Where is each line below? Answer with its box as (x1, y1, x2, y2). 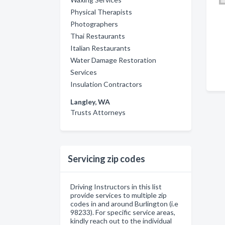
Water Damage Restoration (70, 56, 156, 64)
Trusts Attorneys (70, 108, 126, 117)
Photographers (70, 20, 118, 28)
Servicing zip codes (68, 153, 145, 164)
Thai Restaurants (70, 32, 125, 40)
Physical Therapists (70, 8, 132, 16)
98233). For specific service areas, (70, 208, 175, 216)
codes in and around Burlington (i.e (70, 199, 178, 208)
